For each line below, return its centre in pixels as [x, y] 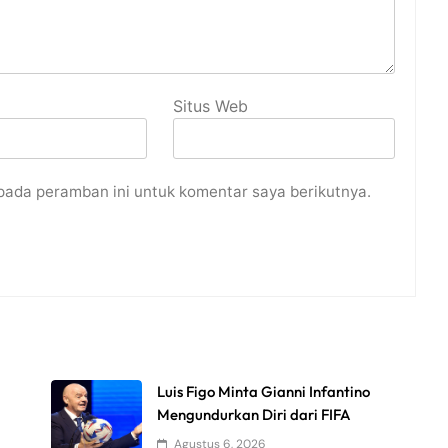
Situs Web [211, 106]
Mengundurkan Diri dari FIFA [254, 415]
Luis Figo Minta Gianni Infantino [264, 392]
